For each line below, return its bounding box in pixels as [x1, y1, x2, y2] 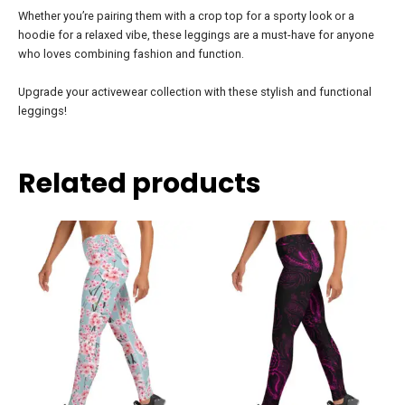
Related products [18, 164, 261, 202]
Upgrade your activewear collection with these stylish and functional [18, 84, 372, 99]
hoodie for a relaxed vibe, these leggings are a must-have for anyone [18, 28, 374, 42]
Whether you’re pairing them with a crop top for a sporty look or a [18, 9, 354, 24]
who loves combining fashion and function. [18, 47, 244, 61]
